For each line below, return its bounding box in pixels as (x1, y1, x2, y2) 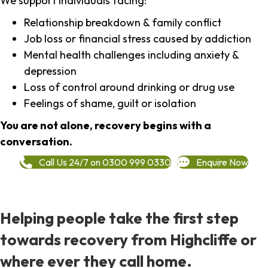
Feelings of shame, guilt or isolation (24, 96, 196, 111)
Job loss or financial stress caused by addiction (24, 32, 251, 46)
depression (24, 64, 77, 78)
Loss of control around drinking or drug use (24, 80, 234, 95)
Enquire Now (196, 156, 248, 168)
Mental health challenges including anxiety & (24, 48, 239, 62)
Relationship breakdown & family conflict (24, 16, 221, 30)
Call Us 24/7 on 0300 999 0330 (39, 156, 171, 168)
